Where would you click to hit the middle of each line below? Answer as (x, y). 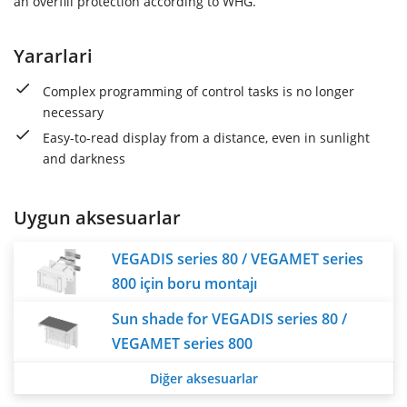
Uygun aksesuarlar (97, 217)
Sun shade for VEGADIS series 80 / (229, 318)
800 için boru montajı (184, 283)
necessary (73, 112)
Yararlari (53, 56)
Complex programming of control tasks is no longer (199, 91)
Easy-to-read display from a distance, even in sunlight (206, 137)
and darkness (84, 158)
